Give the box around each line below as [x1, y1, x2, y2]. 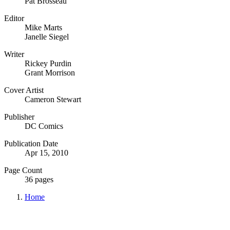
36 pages [25, 175, 53, 184]
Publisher [4, 112, 34, 121]
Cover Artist [4, 85, 44, 94]
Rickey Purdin [25, 59, 71, 68]
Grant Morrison [25, 68, 75, 77]
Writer [4, 49, 24, 59]
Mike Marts [25, 23, 62, 32]
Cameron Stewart [25, 94, 81, 104]
